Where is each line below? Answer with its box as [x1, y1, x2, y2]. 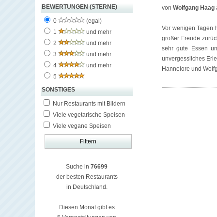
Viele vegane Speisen [51, 123, 111, 129]
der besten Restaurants [56, 173, 118, 180]
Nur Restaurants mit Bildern [51, 100, 125, 107]
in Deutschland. [66, 184, 108, 190]
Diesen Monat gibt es [59, 204, 115, 211]
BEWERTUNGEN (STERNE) [42, 3, 117, 10]
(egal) [85, 17, 102, 24]
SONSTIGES [42, 86, 75, 93]
